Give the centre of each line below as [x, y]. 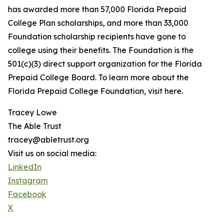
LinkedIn [25, 167]
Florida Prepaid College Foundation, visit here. [95, 91]
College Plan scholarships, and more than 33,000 [98, 23]
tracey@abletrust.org [48, 140]
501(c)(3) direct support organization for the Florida [105, 64]
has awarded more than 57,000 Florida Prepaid [97, 9]
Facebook [27, 194]
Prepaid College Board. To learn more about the [98, 78]
